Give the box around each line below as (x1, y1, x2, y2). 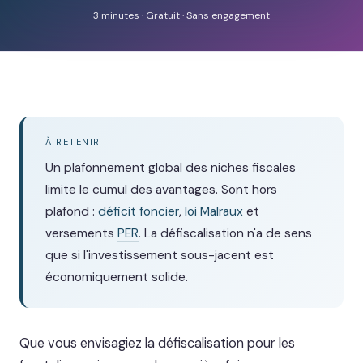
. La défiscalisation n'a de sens (139, 225, 312, 241)
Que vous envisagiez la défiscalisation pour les (19, 335, 295, 352)
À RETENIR (45, 136, 100, 147)
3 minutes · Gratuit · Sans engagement (93, 9, 270, 22)
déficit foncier (98, 203, 179, 220)
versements (45, 225, 117, 241)
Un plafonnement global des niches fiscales (45, 160, 296, 176)
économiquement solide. (45, 269, 188, 285)
